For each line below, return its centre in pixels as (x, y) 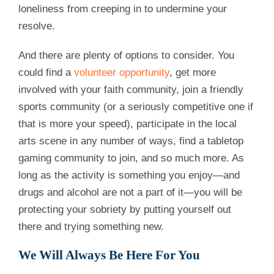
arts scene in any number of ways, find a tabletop (131, 141)
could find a (46, 73)
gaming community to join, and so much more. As (131, 158)
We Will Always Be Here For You (109, 255)
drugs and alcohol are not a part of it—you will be (130, 193)
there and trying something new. (91, 227)
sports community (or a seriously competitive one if (136, 107)
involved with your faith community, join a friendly (131, 90)
